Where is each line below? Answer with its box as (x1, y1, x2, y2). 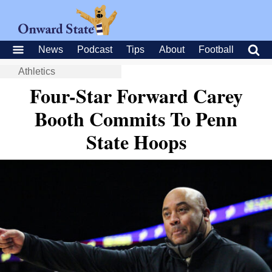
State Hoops (86, 127, 186, 156)
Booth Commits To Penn (35, 104, 237, 133)
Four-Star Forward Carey (29, 81, 243, 110)
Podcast (77, 44, 113, 55)
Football (198, 44, 234, 55)
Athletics (18, 66, 55, 76)
